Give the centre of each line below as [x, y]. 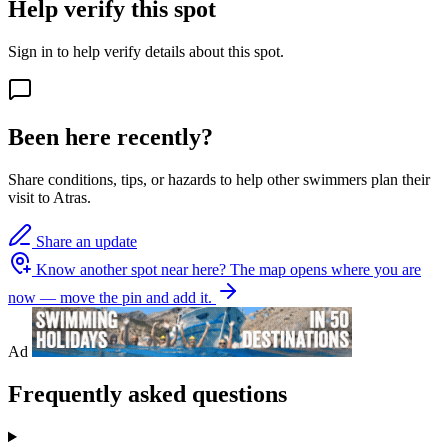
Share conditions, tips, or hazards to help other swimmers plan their [219, 180]
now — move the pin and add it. [110, 298]
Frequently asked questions [147, 394]
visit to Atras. [49, 198]
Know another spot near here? [131, 270]
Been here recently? [110, 137]
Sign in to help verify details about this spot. [146, 51]
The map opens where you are [325, 270]
